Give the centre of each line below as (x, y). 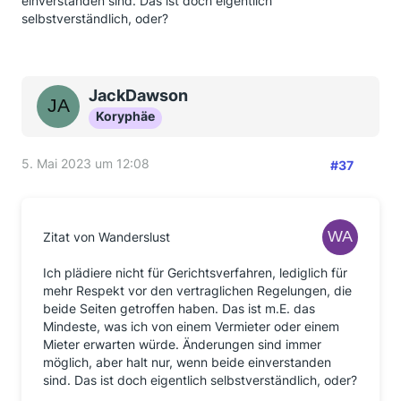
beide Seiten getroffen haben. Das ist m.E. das (179, 308)
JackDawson (138, 95)
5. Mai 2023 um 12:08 (85, 163)
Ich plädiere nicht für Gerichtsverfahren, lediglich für (195, 273)
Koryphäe (125, 116)
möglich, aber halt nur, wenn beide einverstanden (187, 362)
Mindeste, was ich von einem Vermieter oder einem (191, 326)
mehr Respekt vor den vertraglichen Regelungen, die (197, 290)
